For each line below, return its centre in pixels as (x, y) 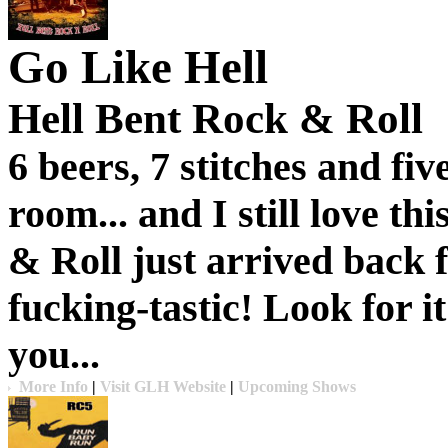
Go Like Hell (138, 67)
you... (54, 354)
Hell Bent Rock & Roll (215, 118)
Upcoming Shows (297, 386)
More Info (53, 386)
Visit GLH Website (163, 386)
